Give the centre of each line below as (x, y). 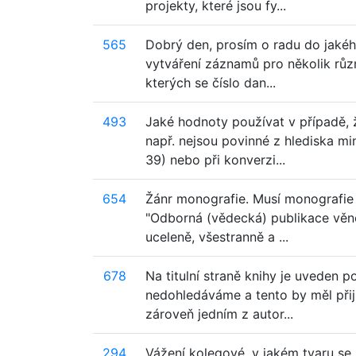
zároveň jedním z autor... (219, 314)
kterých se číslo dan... (211, 83)
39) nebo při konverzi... (215, 160)
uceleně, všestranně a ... (217, 237)
